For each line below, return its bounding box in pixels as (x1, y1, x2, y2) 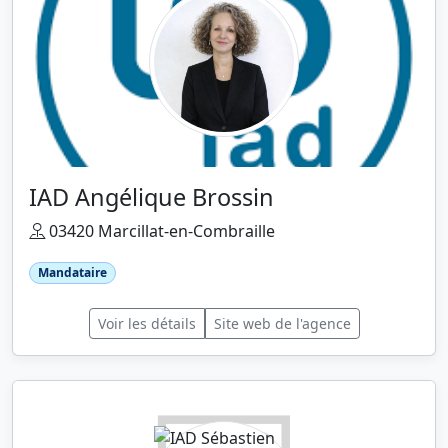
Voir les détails (97, 314, 196, 334)
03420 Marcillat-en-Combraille (45, 220, 275, 242)
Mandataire (37, 264, 107, 281)
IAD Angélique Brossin (29, 181, 274, 213)
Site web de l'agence (213, 314, 351, 334)
